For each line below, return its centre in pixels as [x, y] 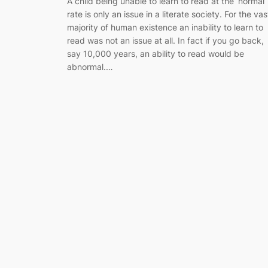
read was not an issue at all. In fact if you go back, [165, 40]
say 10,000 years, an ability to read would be [156, 53]
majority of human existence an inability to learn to [165, 27]
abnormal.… [90, 66]
